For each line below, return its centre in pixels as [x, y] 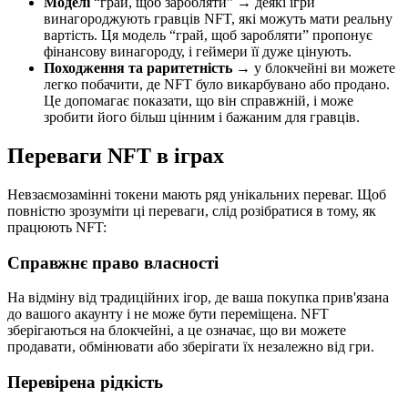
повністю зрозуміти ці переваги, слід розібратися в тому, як [192, 210]
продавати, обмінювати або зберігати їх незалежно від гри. [191, 347]
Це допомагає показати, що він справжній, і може [199, 101]
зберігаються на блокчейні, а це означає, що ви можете [177, 331]
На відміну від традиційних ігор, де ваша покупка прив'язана [198, 298]
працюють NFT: [57, 227]
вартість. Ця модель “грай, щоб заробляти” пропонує [208, 35]
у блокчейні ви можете [323, 68]
